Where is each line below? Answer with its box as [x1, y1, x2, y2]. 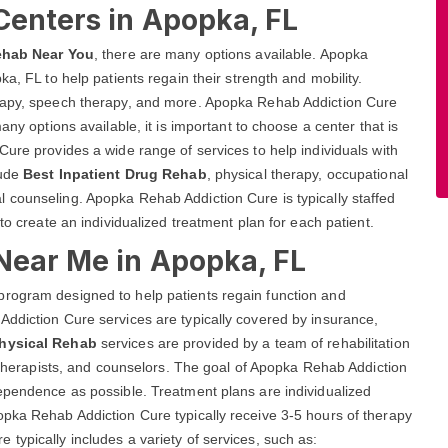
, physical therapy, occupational [206, 166, 408, 182]
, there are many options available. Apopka [93, 46, 369, 62]
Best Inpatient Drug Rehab [23, 166, 207, 182]
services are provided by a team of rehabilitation [96, 335, 410, 351]
